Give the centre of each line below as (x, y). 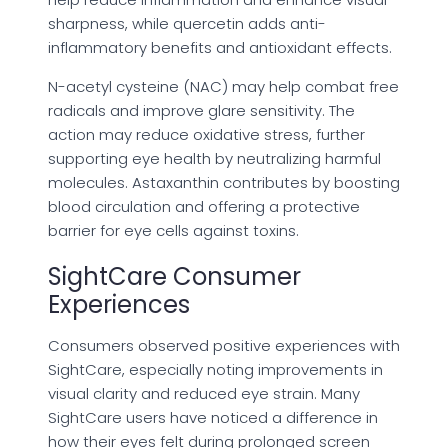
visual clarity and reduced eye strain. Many (204, 393)
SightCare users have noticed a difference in (213, 417)
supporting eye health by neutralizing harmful (214, 158)
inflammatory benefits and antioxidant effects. (220, 47)
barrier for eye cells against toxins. (173, 230)
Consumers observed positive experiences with (224, 345)
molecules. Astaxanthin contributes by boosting (224, 182)
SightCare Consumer (174, 276)
